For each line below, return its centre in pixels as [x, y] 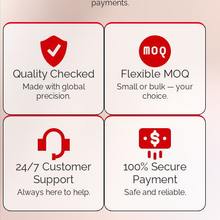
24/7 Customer [54, 167]
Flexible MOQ [155, 74]
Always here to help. [54, 192]
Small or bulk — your [155, 87]
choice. [155, 96]
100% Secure [155, 167]
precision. [54, 96]
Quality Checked [54, 74]
